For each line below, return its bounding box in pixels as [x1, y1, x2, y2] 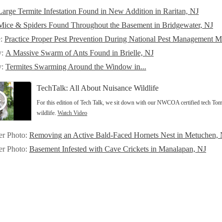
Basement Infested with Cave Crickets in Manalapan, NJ [29, 145, 206, 154]
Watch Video [57, 110, 87, 117]
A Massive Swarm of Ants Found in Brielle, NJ [5, 49, 154, 57]
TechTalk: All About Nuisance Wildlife [37, 84, 159, 93]
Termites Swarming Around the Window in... [5, 62, 146, 71]
